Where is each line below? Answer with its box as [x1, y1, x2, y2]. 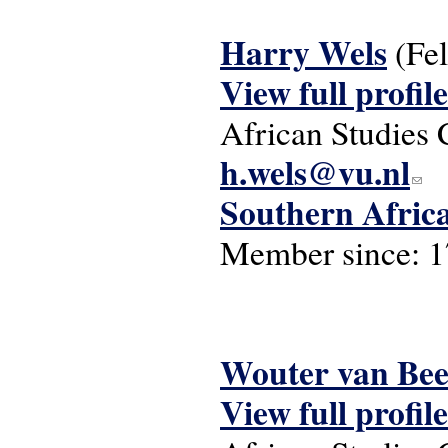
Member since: [220, 230, 428, 274]
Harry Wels [220, 28, 387, 76]
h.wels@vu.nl [220, 148, 410, 196]
